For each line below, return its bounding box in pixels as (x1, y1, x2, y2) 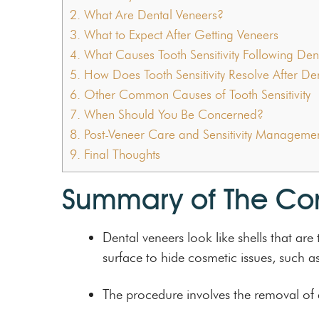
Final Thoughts (80, 146, 160, 162)
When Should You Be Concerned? (80, 106, 263, 122)
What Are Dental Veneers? (80, 6, 224, 23)
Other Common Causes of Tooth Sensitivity (80, 86, 310, 103)
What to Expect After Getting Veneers (80, 26, 278, 43)
